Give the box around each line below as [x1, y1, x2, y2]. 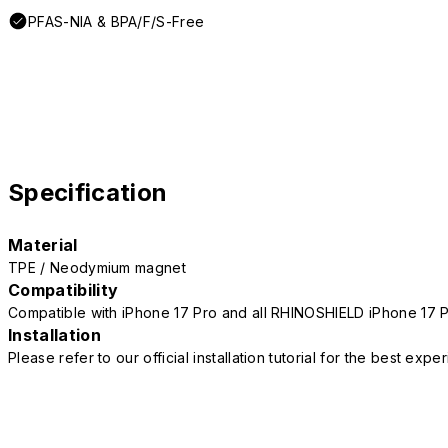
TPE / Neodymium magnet [8, 259, 187, 277]
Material [8, 235, 78, 256]
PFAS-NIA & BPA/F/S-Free [28, 13, 205, 31]
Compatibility [8, 280, 119, 301]
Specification [8, 178, 168, 208]
